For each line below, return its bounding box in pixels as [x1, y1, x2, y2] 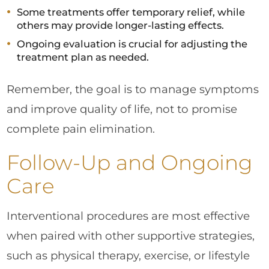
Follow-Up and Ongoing [7, 150, 253, 176]
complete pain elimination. [7, 121, 156, 136]
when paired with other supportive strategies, [7, 228, 255, 243]
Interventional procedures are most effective [7, 208, 250, 223]
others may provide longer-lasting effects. [16, 19, 224, 32]
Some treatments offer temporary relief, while [16, 6, 245, 19]
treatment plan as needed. [16, 51, 149, 64]
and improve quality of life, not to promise [7, 101, 238, 116]
